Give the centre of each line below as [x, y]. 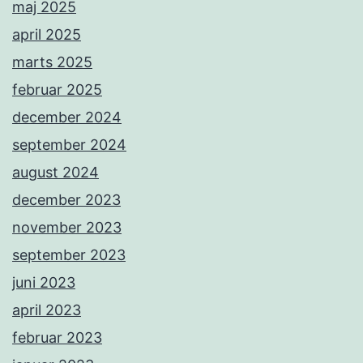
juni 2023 [44, 283]
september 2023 [69, 255]
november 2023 [67, 228]
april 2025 [47, 35]
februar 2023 [57, 338]
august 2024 [56, 173]
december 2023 [66, 200]
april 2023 [47, 310]
